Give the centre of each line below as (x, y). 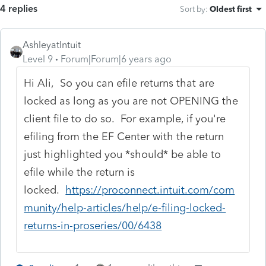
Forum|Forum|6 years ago (116, 59)
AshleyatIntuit (52, 45)
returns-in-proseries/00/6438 (93, 225)
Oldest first (231, 9)
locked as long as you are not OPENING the (131, 101)
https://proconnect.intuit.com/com (150, 190)
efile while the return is (80, 172)
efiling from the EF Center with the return (124, 136)
